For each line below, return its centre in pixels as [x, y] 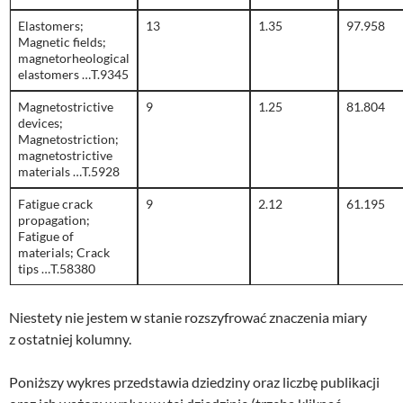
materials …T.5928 [69, 172]
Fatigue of [46, 237]
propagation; [54, 220]
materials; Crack [64, 253]
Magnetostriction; [68, 139]
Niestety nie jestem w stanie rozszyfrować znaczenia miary [188, 318]
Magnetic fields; [62, 42]
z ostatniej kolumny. [70, 339]
